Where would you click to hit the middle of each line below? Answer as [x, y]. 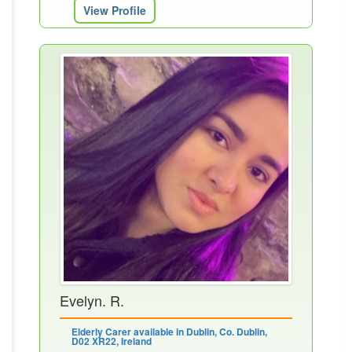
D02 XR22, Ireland [112, 341]
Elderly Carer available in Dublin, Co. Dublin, [169, 332]
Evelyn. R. [92, 300]
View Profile [115, 10]
